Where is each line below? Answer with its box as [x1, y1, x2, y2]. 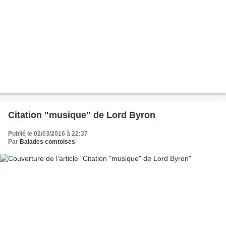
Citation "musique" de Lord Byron [8, 109, 155, 120]
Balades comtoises [20, 138, 75, 145]
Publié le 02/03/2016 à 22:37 [8, 130, 88, 137]
